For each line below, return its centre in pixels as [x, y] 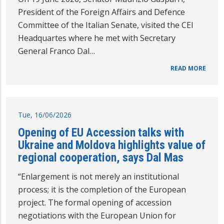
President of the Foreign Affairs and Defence [101, 12]
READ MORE [188, 68]
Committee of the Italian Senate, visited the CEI [106, 25]
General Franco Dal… [56, 51]
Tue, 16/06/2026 [45, 115]
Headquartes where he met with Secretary [97, 38]
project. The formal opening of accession [95, 203]
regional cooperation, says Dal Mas [101, 158]
